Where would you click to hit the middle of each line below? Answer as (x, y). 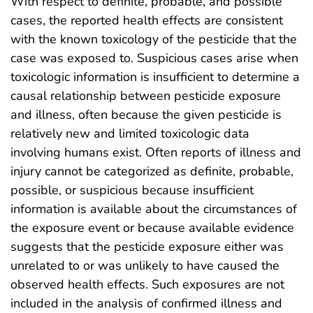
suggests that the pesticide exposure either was (147, 247)
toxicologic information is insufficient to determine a (155, 77)
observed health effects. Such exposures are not (147, 284)
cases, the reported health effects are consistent (147, 20)
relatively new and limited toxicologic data (130, 133)
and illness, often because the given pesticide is (146, 115)
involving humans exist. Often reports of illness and (156, 152)
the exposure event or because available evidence (152, 228)
